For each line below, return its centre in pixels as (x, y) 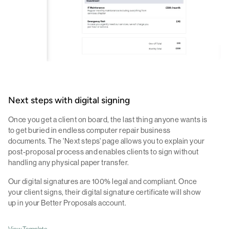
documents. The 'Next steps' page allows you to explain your (107, 141)
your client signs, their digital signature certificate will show (105, 192)
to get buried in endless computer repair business (89, 130)
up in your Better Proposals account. (67, 203)
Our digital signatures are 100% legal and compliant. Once (103, 181)
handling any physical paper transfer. (69, 162)
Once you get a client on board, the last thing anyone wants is (108, 119)
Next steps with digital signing (69, 101)
